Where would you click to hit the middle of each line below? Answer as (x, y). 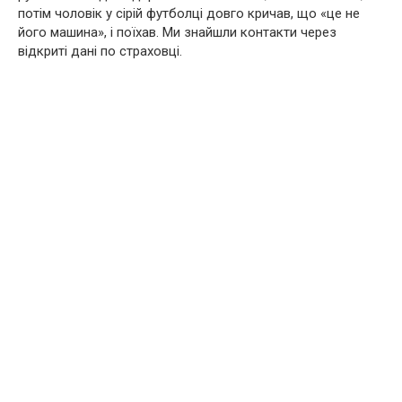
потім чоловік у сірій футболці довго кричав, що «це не (189, 13)
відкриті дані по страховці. (100, 51)
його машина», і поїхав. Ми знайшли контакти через (177, 32)
